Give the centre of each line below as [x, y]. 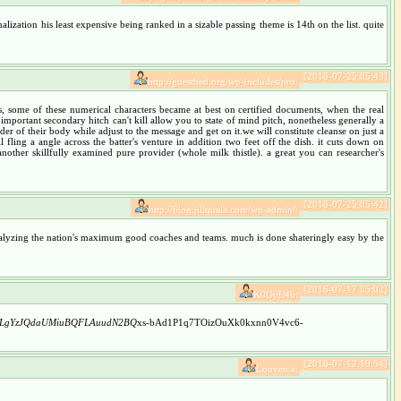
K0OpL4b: [276, 294]
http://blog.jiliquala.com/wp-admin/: [223, 209]
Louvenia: [277, 369]
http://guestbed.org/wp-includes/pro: [223, 81]
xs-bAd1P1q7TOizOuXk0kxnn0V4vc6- [220, 322]
